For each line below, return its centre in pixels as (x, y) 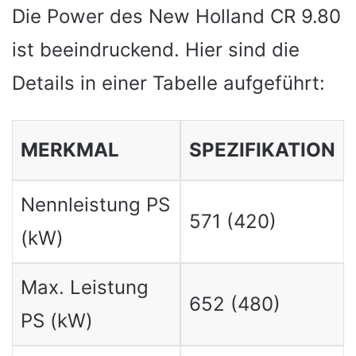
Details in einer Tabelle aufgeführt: (168, 83)
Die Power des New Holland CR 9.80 (176, 16)
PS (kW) (56, 321)
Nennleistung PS (95, 205)
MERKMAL (70, 150)
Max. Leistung (84, 287)
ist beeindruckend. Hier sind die (156, 50)
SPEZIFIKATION (262, 150)
